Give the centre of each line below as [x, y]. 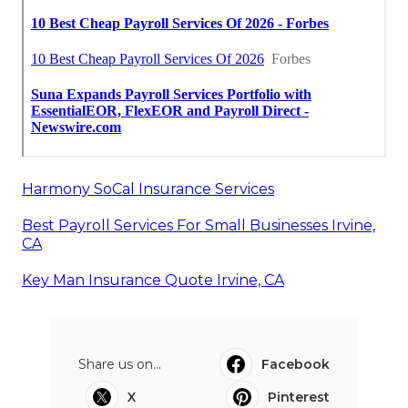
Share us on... [120, 364]
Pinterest [299, 397]
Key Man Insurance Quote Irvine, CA [153, 280]
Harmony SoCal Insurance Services [148, 189]
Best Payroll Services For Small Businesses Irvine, [199, 225]
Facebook [296, 364]
